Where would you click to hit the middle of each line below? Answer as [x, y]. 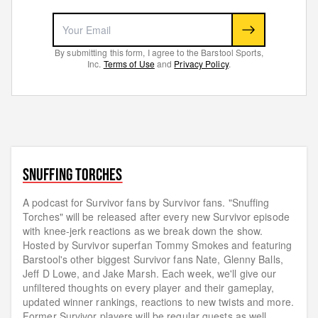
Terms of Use [129, 64]
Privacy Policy [201, 64]
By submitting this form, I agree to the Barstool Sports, [159, 53]
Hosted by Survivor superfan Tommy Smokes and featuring [158, 245]
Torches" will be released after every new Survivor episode [156, 217]
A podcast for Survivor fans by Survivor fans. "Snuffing [146, 203]
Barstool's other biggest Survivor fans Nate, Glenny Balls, [153, 259]
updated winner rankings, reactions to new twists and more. [158, 302]
